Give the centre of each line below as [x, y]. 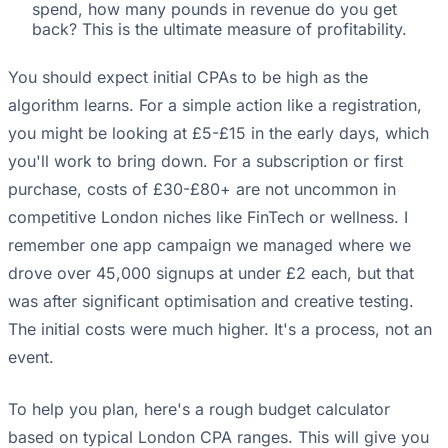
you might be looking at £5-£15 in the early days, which [218, 133]
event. [31, 357]
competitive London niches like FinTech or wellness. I [208, 217]
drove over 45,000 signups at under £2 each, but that [211, 273]
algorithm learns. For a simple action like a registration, [215, 105]
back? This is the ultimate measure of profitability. [219, 29]
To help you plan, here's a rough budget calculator [199, 409]
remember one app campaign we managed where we [209, 245]
